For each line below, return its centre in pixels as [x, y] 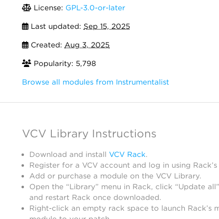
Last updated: [56, 26]
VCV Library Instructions [89, 133]
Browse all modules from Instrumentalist [96, 82]
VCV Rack [127, 154]
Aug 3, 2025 [87, 45]
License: [48, 8]
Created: [46, 45]
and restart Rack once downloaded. [95, 197]
